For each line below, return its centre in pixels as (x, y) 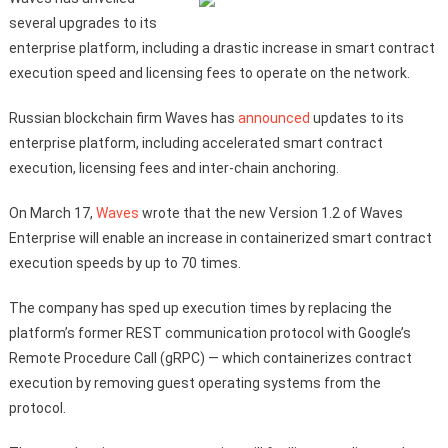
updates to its (356, 118)
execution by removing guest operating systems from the (194, 383)
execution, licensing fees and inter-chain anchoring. (173, 168)
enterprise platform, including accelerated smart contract (195, 143)
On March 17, (52, 213)
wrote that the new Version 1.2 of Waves (270, 213)
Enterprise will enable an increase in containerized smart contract (220, 238)
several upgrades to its (82, 23)
